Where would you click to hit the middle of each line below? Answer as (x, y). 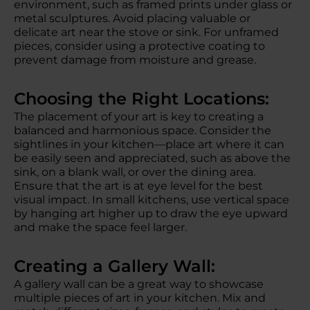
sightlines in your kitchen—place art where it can (149, 144)
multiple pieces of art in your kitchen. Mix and (140, 298)
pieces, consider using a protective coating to (139, 46)
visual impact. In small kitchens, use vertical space (152, 200)
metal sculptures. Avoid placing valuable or (132, 18)
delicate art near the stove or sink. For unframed (146, 32)
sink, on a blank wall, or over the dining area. (135, 172)
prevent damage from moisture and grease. (135, 60)
